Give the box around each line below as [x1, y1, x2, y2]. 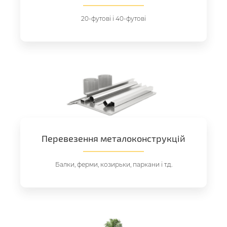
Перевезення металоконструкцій [42, 133, 185, 144]
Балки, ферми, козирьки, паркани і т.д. [55, 161, 172, 169]
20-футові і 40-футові [81, 15, 146, 23]
